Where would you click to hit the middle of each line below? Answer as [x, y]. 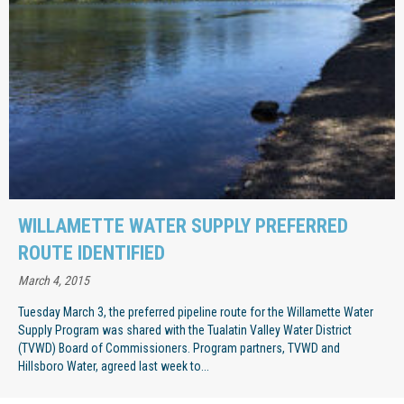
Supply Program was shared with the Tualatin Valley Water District [185, 330]
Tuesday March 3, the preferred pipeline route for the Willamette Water [196, 312]
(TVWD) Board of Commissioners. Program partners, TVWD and [179, 348]
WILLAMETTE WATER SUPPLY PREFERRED [183, 225]
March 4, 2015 [54, 280]
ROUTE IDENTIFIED [92, 252]
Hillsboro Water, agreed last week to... [114, 366]
